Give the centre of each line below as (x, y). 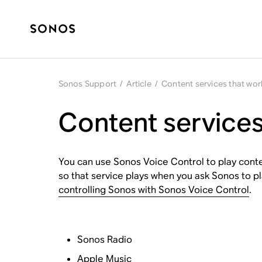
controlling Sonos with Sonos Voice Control (154, 190)
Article (139, 84)
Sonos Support (87, 84)
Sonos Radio (104, 239)
